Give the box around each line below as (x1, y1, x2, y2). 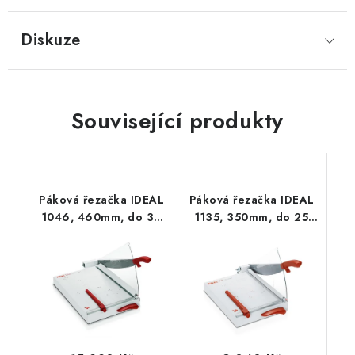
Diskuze (21, 29, 81, 52)
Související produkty (71, 105, 284, 137)
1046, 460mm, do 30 (41, 209, 162, 225)
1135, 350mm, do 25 (195, 209, 309, 225)
